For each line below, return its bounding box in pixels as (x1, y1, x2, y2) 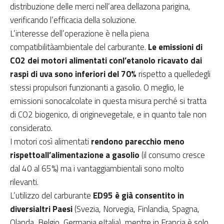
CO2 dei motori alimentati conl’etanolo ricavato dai (10, 53, 202, 67)
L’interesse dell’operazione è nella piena (10, 26, 149, 40)
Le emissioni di (148, 40, 202, 53)
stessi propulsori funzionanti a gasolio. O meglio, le (10, 80, 184, 94)
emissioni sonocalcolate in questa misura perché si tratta (10, 94, 206, 107)
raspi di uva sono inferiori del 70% (10, 67, 136, 80)
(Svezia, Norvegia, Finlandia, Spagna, (72, 202, 199, 215)
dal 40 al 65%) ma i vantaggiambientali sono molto (10, 161, 184, 175)
